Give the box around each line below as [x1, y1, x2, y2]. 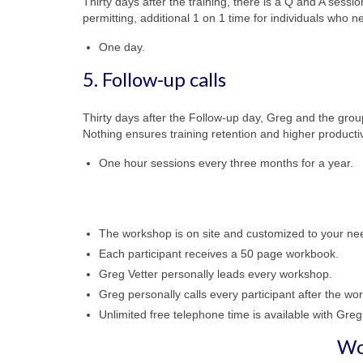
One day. [99, 41, 145, 54]
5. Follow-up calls [83, 67, 226, 92]
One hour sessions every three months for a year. [99, 156, 353, 170]
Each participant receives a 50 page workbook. [99, 247, 339, 261]
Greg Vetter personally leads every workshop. [99, 267, 332, 281]
